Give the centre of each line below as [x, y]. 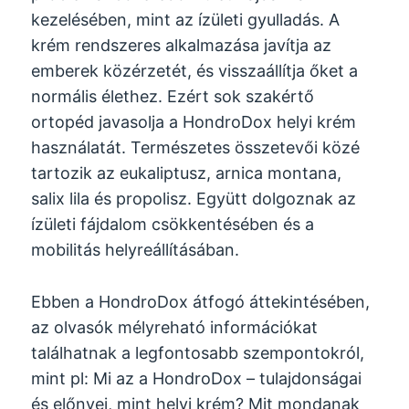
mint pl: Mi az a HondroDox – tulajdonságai [197, 378]
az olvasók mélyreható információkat [175, 327]
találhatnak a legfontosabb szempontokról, [198, 352]
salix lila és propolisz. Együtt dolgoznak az [194, 199]
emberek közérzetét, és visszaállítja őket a [195, 71]
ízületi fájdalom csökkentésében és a [173, 225]
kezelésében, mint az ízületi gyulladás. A [186, 20]
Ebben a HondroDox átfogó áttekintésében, [201, 301]
